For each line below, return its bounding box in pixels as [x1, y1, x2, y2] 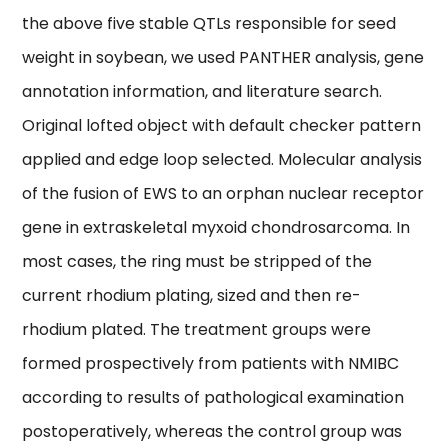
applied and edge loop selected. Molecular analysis [22, 148, 423, 172]
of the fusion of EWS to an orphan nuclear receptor [22, 182, 425, 206]
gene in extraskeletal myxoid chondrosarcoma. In [22, 216, 411, 240]
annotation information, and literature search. [22, 80, 383, 104]
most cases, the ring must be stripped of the [22, 250, 373, 274]
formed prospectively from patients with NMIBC [22, 352, 400, 376]
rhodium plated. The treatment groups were [22, 318, 372, 342]
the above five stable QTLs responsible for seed [22, 12, 397, 36]
